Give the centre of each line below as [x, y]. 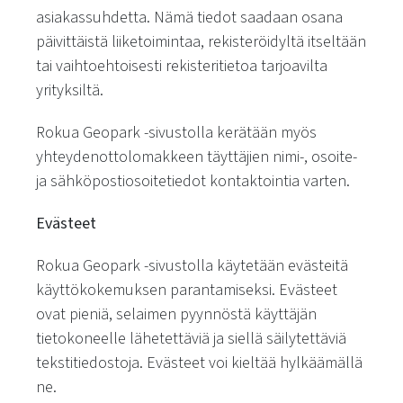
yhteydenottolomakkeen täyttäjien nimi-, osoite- [197, 157]
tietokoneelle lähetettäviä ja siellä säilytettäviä [191, 339]
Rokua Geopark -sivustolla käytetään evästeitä [192, 266]
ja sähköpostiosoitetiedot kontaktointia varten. [193, 181]
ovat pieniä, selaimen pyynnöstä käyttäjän [176, 314]
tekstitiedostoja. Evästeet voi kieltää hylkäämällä [199, 363]
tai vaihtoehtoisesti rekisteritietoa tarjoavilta [182, 66]
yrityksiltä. [70, 90]
